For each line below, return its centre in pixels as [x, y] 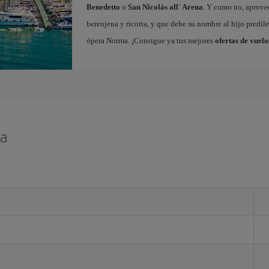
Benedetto [103, 7]
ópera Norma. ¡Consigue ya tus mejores [150, 41]
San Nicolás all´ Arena [165, 7]
